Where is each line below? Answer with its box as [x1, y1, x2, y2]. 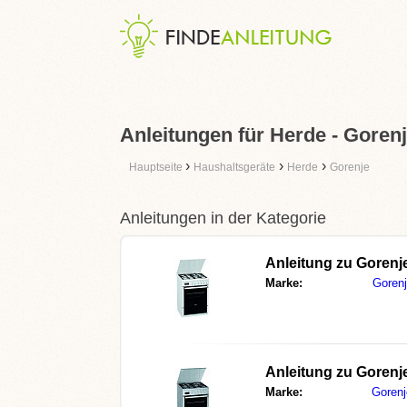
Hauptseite [129, 161, 185, 174]
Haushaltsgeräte [194, 161, 275, 174]
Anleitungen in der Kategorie [120, 209, 326, 227]
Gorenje [330, 161, 370, 174]
